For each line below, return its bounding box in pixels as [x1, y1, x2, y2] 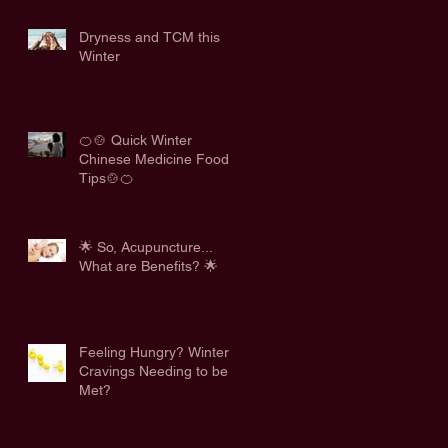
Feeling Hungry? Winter [79, 343, 229, 360]
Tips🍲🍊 [79, 169, 134, 186]
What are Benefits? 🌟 [79, 257, 218, 274]
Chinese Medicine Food [79, 150, 229, 167]
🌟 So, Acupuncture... [79, 238, 213, 255]
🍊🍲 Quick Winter [79, 131, 192, 148]
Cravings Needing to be [79, 362, 228, 379]
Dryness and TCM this [79, 28, 220, 45]
